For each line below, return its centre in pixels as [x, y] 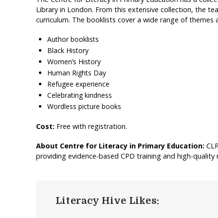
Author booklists [73, 39]
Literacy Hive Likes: [107, 200]
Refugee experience [79, 84]
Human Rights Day [77, 73]
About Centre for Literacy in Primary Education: [121, 145]
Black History [68, 51]
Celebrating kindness [80, 95]
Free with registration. [91, 126]
